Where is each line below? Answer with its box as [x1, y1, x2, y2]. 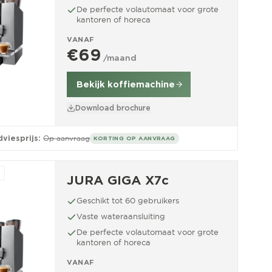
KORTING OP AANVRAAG [93, 134, 175, 141]
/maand [103, 53, 137, 63]
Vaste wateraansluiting [76, 211, 165, 221]
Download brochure [75, 103, 151, 112]
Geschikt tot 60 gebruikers [76, 195, 179, 205]
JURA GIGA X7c [67, 173, 169, 188]
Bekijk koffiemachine [76, 80, 175, 89]
